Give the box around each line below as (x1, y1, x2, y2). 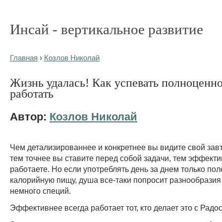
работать (10, 86, 54, 100)
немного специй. (10, 186, 71, 195)
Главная (10, 54, 38, 62)
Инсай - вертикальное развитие (10, 21, 203, 37)
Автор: (10, 110, 50, 123)
